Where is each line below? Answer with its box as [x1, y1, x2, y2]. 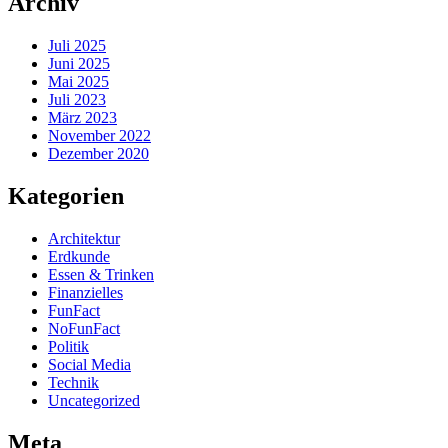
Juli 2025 [48, 37, 106, 54]
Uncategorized [48, 391, 140, 409]
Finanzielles [48, 283, 123, 301]
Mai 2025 [48, 73, 109, 90]
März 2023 [48, 109, 117, 126]
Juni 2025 [48, 55, 110, 72]
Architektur [48, 229, 120, 247]
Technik [48, 373, 99, 391]
